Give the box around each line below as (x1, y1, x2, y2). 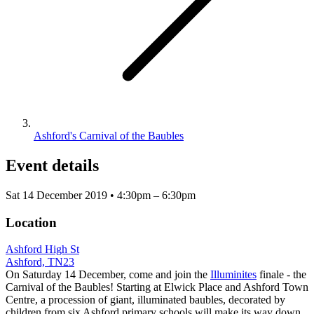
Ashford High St (6, 243, 79, 256)
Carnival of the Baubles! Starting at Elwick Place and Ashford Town (6, 281, 308, 294)
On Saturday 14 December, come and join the (6, 268, 210, 281)
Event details (6, 156, 99, 175)
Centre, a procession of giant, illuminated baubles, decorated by (6, 294, 285, 306)
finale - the (257, 268, 306, 281)
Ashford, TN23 (6, 256, 74, 268)
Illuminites (210, 268, 257, 281)
